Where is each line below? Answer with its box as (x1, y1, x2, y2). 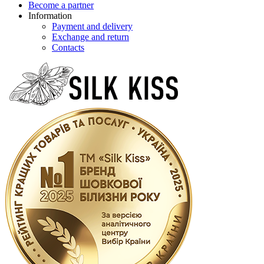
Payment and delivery (52, 21, 133, 31)
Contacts (52, 42, 84, 52)
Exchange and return (52, 32, 129, 42)
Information (28, 11, 72, 21)
